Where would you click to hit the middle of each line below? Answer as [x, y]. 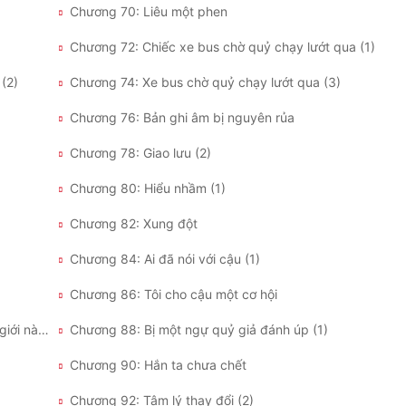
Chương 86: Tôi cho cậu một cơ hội [174, 295]
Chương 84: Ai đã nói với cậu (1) [165, 259]
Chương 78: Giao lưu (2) [140, 153]
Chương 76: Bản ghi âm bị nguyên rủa [182, 118]
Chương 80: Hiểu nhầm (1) [148, 188]
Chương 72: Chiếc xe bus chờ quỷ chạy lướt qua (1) [222, 47]
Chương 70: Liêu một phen [149, 12]
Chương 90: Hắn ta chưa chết [158, 365]
